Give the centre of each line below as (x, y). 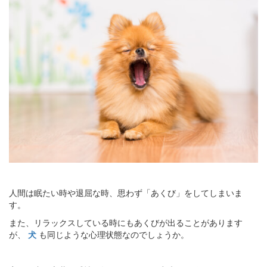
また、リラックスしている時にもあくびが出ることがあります (126, 223)
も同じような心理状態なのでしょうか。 (114, 235)
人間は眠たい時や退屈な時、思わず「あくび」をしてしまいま (126, 193)
